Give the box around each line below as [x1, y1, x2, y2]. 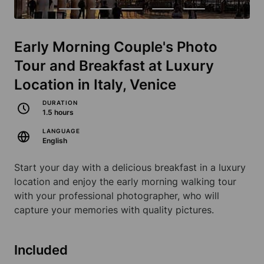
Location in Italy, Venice [14, 76, 176, 94]
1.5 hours [42, 108, 74, 117]
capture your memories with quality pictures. [14, 204, 214, 216]
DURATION [42, 99, 78, 107]
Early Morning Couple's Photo [14, 38, 217, 56]
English [42, 136, 67, 146]
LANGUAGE [42, 127, 80, 135]
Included [14, 242, 68, 258]
